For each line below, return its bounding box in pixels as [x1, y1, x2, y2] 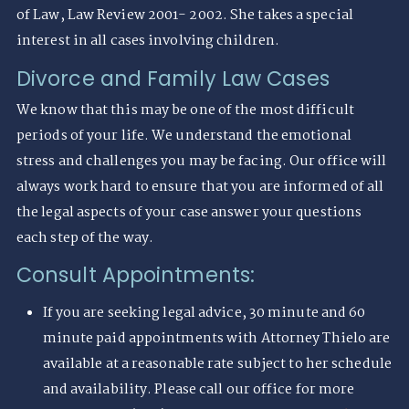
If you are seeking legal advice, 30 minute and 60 [42, 302, 366, 325]
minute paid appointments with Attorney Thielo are [42, 328, 391, 351]
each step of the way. [16, 226, 154, 249]
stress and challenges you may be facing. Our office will [16, 150, 387, 173]
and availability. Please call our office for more [42, 379, 355, 402]
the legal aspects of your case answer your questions [16, 201, 362, 224]
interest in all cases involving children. [16, 30, 280, 53]
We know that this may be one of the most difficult [16, 99, 354, 121]
